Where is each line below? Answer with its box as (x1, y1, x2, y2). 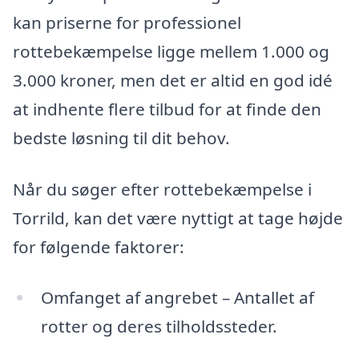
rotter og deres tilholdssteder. (40, 315, 277, 338)
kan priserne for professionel (13, 11, 241, 34)
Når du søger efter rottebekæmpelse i (13, 177, 312, 200)
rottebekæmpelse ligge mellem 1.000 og (13, 40, 329, 63)
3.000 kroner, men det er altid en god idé (13, 69, 333, 92)
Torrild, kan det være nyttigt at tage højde (13, 206, 343, 229)
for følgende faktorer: (13, 235, 184, 258)
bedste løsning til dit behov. (13, 127, 230, 150)
